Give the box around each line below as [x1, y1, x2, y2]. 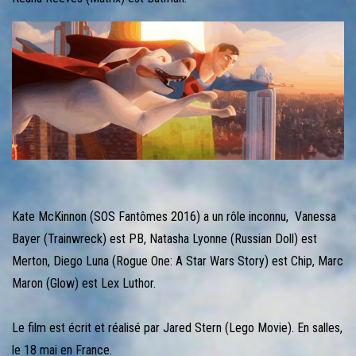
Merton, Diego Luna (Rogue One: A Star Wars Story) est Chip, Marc [12, 253, 343, 269]
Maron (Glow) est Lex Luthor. [12, 276, 156, 292]
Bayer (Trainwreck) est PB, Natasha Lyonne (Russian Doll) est [12, 231, 317, 247]
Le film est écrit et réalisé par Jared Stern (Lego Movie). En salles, [12, 320, 342, 336]
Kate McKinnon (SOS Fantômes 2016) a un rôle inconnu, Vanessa [12, 209, 336, 225]
